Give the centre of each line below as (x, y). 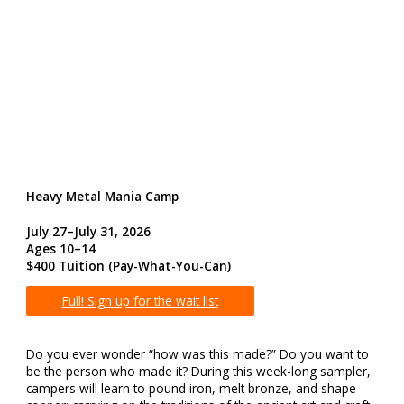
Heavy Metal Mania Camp (102, 196)
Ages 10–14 (60, 248)
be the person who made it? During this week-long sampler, (198, 372)
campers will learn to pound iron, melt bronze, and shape (191, 389)
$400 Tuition (65, 265)
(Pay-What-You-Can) (169, 265)
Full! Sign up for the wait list (140, 301)
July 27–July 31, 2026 (88, 231)
